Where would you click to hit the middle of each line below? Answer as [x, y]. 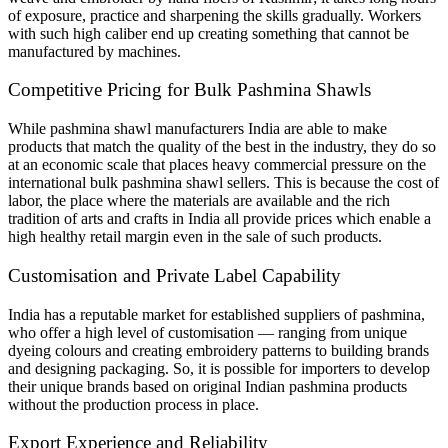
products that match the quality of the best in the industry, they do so [222, 147]
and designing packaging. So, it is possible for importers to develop [219, 368]
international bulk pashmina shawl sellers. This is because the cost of [223, 183]
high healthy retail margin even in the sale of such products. [195, 237]
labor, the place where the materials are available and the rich [199, 201]
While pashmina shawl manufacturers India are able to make [197, 129]
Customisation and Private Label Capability [174, 275]
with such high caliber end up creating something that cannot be [208, 33]
